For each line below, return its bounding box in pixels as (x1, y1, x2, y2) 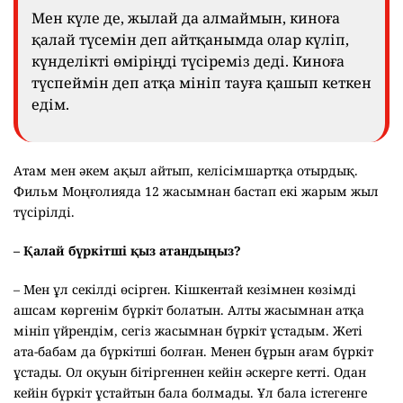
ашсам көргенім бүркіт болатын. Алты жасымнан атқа (13, 301, 364, 319)
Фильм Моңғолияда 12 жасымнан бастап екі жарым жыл (13, 183, 379, 201)
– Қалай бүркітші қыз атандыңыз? (13, 242, 241, 260)
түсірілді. (13, 203, 78, 221)
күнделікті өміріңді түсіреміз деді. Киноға (31, 51, 345, 72)
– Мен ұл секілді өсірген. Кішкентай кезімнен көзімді (13, 281, 356, 299)
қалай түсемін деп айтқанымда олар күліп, (31, 30, 349, 50)
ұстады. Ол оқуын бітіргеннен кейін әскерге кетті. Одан (13, 363, 366, 381)
